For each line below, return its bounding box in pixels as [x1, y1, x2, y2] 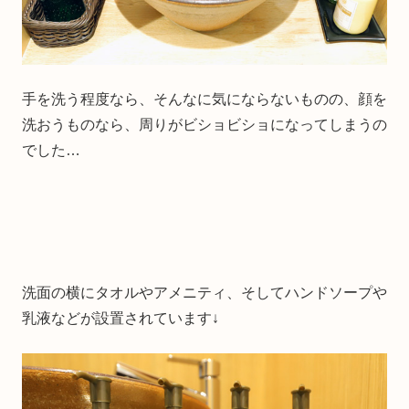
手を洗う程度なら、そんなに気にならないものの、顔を [22, 90, 387, 107]
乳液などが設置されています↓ [22, 309, 219, 326]
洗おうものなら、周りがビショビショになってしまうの [22, 116, 387, 132]
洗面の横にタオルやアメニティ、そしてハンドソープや [22, 284, 387, 300]
